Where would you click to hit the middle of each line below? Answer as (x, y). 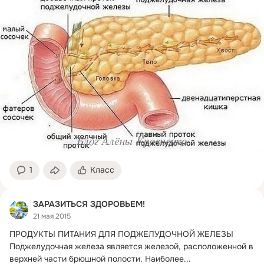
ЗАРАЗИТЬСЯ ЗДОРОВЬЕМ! (89, 204)
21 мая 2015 (52, 216)
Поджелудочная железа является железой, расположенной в (131, 246)
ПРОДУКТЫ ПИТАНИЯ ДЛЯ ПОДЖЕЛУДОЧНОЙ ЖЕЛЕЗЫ (121, 234)
